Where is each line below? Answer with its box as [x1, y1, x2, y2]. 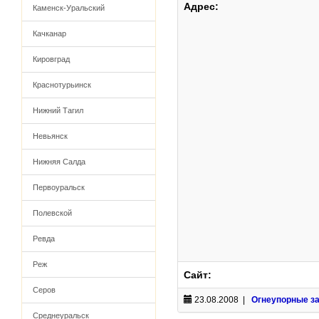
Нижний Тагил [33, 106, 83, 115]
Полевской [33, 209, 72, 217]
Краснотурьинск [33, 80, 91, 89]
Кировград [33, 55, 70, 63]
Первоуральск [33, 183, 85, 192]
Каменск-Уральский [33, 4, 105, 12]
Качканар [33, 29, 66, 38]
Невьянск [33, 132, 68, 140]
